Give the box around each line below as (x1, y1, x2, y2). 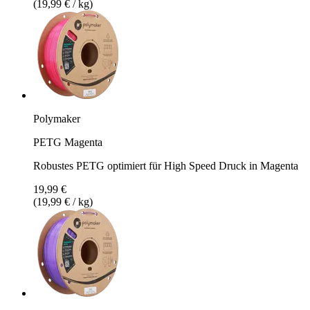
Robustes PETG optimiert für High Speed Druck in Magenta (33, 159, 298, 172)
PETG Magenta (33, 136, 102, 148)
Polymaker (33, 112, 80, 125)
